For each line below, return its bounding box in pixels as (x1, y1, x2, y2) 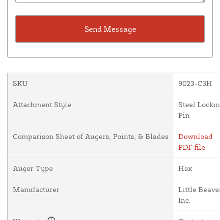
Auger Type (13, 163, 53, 173)
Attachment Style (13, 99, 71, 109)
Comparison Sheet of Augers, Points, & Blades (13, 131, 168, 141)
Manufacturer (13, 184, 59, 194)
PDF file (178, 142, 205, 152)
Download (178, 131, 213, 141)
